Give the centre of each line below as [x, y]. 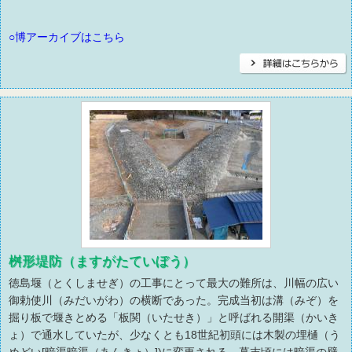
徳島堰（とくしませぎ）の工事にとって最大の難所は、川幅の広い [174, 283]
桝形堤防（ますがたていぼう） [102, 262]
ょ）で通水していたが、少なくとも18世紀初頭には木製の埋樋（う [174, 335]
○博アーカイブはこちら [67, 37]
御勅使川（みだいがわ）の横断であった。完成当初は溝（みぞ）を [174, 301]
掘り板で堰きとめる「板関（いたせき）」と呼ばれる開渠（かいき [174, 318]
